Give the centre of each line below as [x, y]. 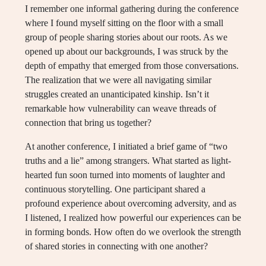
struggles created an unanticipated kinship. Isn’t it [117, 94]
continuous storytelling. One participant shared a [115, 189]
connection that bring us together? [88, 122]
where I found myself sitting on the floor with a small [124, 23]
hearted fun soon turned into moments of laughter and [125, 175]
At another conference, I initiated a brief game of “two [126, 146]
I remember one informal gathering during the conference [132, 8]
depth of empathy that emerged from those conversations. [132, 65]
